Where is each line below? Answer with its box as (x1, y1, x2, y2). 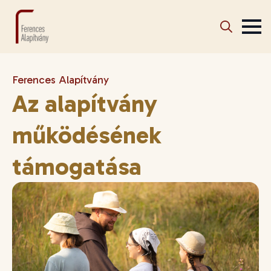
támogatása (12, 152, 142, 181)
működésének (12, 120, 162, 149)
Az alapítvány (12, 89, 157, 118)
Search (210, 42, 243, 56)
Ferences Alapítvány (12, 73, 109, 87)
